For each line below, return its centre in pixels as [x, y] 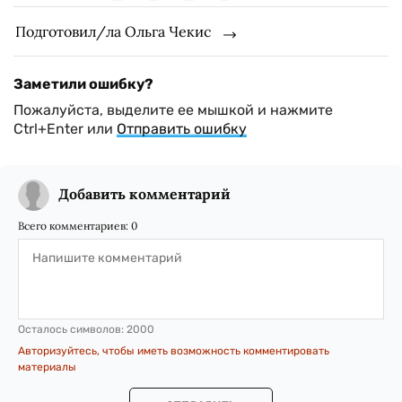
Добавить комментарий [144, 194]
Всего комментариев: [74, 226]
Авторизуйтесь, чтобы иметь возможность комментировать [174, 351]
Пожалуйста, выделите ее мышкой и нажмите [173, 110]
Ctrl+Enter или [65, 129]
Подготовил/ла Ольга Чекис [114, 32]
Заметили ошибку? [83, 84]
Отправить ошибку [182, 129]
